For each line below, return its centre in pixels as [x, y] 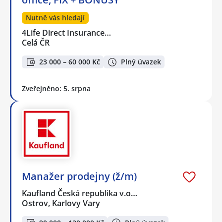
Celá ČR [36, 42]
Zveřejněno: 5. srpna [56, 89]
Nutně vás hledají [55, 17]
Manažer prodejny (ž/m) [79, 176]
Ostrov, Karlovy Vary [61, 203]
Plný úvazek [141, 62]
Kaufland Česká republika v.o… [80, 194]
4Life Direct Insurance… [67, 32]
